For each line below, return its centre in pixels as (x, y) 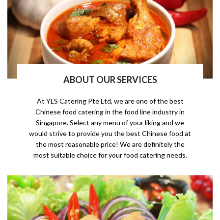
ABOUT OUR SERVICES (110, 80)
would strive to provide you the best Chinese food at (110, 134)
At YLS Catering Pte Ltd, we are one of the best (110, 101)
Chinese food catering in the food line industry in (110, 112)
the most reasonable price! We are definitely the (110, 144)
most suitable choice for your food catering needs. (110, 155)
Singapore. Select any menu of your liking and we (110, 123)
